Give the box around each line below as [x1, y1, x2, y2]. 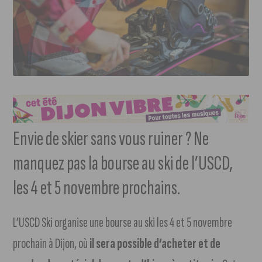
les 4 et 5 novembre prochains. [13, 175, 181, 201]
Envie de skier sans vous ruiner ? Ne [13, 126, 209, 152]
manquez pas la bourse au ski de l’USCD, [13, 151, 233, 177]
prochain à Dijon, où [13, 235, 90, 253]
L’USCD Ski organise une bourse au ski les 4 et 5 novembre [13, 214, 233, 232]
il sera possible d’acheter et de [89, 235, 221, 253]
